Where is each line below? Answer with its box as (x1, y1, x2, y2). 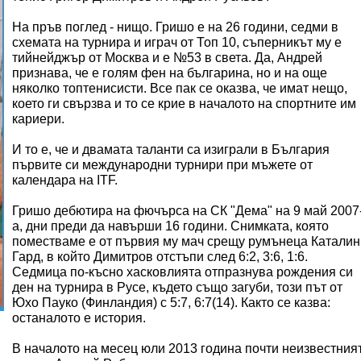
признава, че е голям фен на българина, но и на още (12, 66, 327, 80)
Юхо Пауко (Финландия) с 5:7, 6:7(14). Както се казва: (12, 296, 330, 309)
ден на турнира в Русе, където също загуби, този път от (12, 280, 342, 294)
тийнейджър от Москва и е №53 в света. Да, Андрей (12, 51, 322, 64)
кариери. (12, 112, 68, 126)
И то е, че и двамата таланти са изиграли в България (12, 143, 330, 156)
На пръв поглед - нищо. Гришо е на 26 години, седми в (12, 20, 338, 34)
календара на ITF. (12, 173, 118, 187)
